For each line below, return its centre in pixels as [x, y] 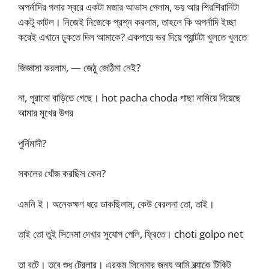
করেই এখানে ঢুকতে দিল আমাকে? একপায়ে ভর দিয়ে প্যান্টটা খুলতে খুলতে [132, 37]
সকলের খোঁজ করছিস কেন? [62, 173]
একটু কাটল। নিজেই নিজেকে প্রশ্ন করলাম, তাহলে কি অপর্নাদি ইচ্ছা [127, 22]
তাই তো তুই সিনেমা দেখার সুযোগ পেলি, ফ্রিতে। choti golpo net [131, 234]
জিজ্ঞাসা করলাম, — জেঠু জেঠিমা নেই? [79, 67]
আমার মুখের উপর [46, 113]
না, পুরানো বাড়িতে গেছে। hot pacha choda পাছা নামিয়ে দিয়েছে [129, 98]
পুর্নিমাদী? [32, 143]
